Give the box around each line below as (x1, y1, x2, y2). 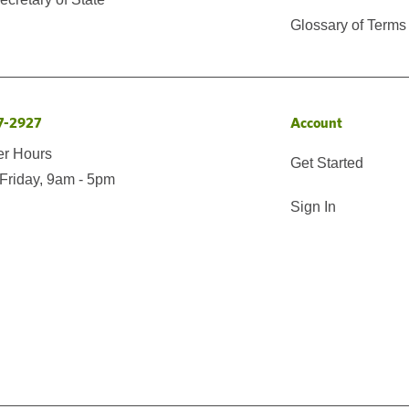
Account (289, 113, 342, 131)
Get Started (289, 154, 363, 171)
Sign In (289, 198, 336, 215)
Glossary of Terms (289, 16, 406, 33)
